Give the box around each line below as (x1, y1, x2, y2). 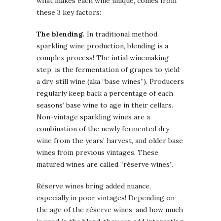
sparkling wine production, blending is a (37, 41, 168, 51)
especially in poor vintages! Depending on (37, 193, 175, 203)
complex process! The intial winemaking (37, 53, 169, 63)
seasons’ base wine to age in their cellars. (37, 101, 173, 110)
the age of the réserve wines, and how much (37, 205, 183, 215)
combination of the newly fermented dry (37, 124, 169, 134)
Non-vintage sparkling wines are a (37, 112, 150, 122)
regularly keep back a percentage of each (37, 89, 173, 98)
